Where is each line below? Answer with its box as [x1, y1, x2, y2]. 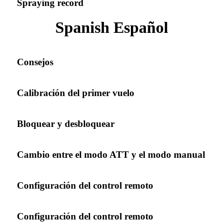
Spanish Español [55, 18, 168, 36]
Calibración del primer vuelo [17, 87, 134, 98]
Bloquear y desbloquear [17, 118, 114, 129]
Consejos [17, 56, 53, 67]
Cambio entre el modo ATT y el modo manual [17, 149, 205, 160]
